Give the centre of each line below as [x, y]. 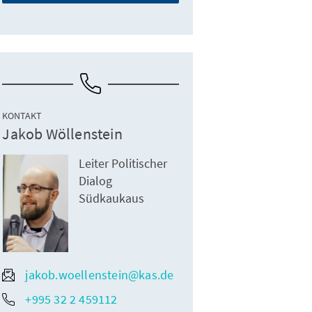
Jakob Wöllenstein [62, 134]
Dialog [96, 181]
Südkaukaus [112, 198]
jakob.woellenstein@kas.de [100, 275]
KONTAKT [22, 116]
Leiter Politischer [123, 164]
